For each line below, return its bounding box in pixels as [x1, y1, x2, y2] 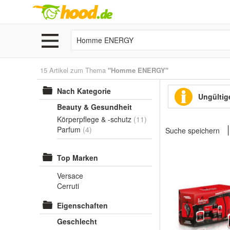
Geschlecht [57, 216, 97, 226]
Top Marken [57, 152, 98, 163]
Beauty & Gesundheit [57, 102, 132, 112]
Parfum [57, 124, 81, 135]
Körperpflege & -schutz [57, 114, 131, 124]
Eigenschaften [57, 200, 108, 210]
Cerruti [57, 181, 79, 191]
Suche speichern [165, 125, 220, 136]
